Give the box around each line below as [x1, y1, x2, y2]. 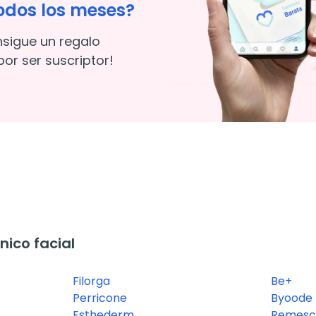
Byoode [270, 290, 312, 307]
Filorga [72, 273, 110, 290]
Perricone [72, 290, 127, 307]
